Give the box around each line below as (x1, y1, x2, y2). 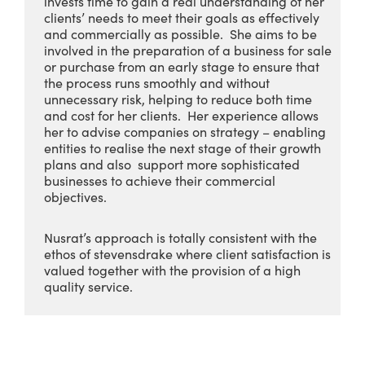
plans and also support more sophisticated (44, 155, 300, 173)
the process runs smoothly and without (44, 73, 270, 91)
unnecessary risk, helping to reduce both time (44, 90, 312, 108)
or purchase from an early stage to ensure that (44, 57, 319, 75)
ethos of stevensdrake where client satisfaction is (44, 244, 331, 262)
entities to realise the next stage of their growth (44, 139, 321, 156)
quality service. (44, 277, 133, 295)
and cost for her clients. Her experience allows (44, 106, 319, 124)
